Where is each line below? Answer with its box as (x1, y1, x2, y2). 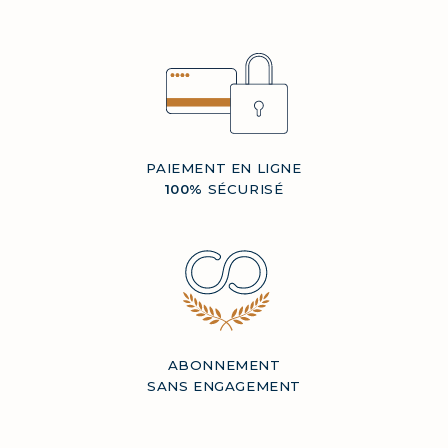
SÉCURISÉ (202, 181, 284, 198)
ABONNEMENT (167, 356, 281, 373)
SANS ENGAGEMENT (147, 377, 301, 394)
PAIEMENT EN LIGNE (146, 160, 302, 177)
